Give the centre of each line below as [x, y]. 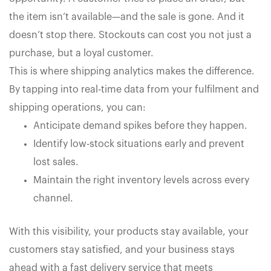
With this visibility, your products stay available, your [129, 232]
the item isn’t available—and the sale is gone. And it [127, 17]
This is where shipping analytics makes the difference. [132, 72]
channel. [53, 199]
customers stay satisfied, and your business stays [122, 250]
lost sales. [56, 162]
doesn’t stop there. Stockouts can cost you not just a [130, 35]
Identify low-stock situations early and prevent [139, 144]
